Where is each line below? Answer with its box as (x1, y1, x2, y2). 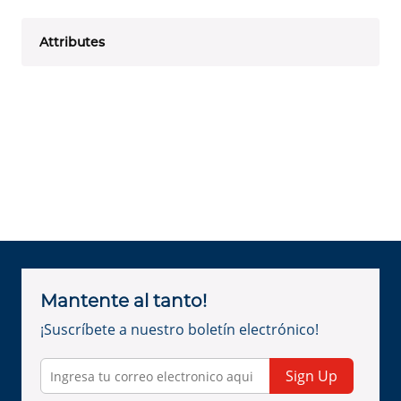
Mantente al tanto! (40, 290, 207, 312)
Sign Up (286, 366, 338, 387)
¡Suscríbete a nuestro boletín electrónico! (40, 320, 319, 340)
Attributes (39, 34, 105, 51)
